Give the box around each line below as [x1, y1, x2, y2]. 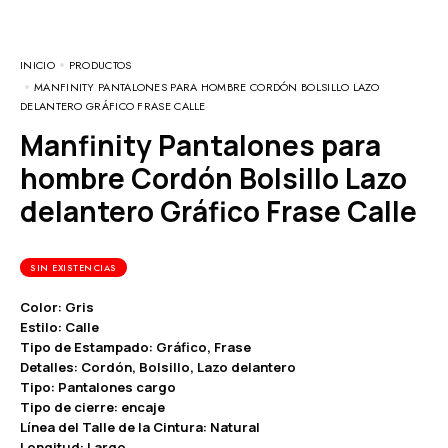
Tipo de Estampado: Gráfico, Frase [20, 337, 251, 356]
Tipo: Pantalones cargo [20, 377, 176, 396]
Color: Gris [20, 297, 94, 316]
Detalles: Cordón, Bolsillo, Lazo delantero [20, 357, 296, 376]
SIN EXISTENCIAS [30, 260, 117, 274]
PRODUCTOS [68, 56, 132, 73]
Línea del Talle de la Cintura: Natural [20, 417, 260, 436]
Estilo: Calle [20, 317, 99, 336]
